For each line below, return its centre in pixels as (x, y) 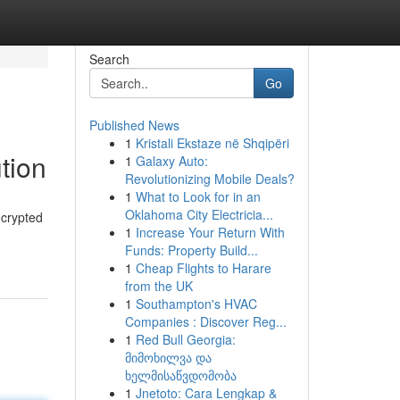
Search (109, 59)
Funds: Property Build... (191, 250)
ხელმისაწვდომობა (180, 375)
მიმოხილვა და (168, 357)
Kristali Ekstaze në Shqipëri (212, 143)
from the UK (158, 286)
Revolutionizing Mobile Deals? (209, 179)
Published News (134, 125)
